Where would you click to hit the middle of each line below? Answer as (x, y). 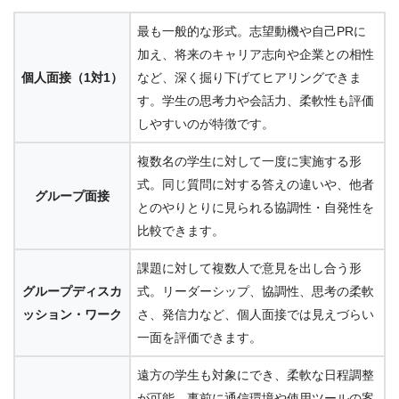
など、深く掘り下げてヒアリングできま (249, 78)
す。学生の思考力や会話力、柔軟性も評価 (256, 101)
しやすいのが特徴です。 (206, 124)
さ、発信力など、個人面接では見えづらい (256, 315)
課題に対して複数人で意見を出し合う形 (249, 269)
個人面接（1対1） (72, 78)
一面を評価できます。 (199, 338)
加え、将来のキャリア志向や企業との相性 (256, 55)
